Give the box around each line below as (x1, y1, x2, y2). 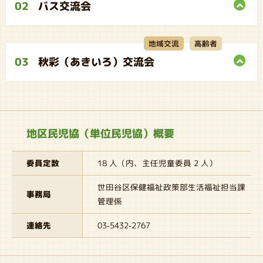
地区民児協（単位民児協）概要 (26, 126, 175, 141)
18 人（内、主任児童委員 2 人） (97, 157, 217, 168)
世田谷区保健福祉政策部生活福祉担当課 (97, 181, 245, 193)
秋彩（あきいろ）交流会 (34, 54, 155, 70)
